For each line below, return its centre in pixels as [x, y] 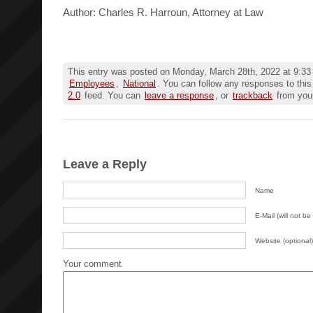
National [139, 84]
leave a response [179, 96]
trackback [253, 96]
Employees [92, 84]
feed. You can [112, 96]
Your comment [92, 264]
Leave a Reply [105, 165]
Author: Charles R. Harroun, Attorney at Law [163, 13]
